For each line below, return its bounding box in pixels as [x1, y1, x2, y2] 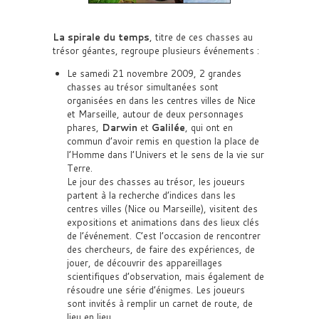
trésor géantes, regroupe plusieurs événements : [53, 44, 259, 57]
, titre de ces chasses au [150, 31, 253, 43]
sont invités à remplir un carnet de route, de [67, 297, 253, 310]
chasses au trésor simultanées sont [67, 80, 219, 93]
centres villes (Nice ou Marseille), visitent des [67, 202, 258, 215]
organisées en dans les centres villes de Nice [67, 94, 256, 107]
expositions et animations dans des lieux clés [67, 216, 259, 229]
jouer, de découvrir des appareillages [67, 256, 222, 269]
